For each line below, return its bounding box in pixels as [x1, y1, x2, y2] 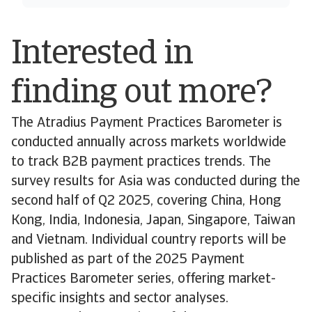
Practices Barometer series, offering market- [11, 272, 276, 286]
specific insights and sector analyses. [11, 291, 228, 306]
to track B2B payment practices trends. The [11, 155, 271, 169]
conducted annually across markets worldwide [11, 135, 286, 150]
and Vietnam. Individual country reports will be [11, 233, 286, 247]
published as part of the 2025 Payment [11, 252, 244, 267]
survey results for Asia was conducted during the [11, 174, 300, 189]
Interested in [11, 38, 193, 72]
